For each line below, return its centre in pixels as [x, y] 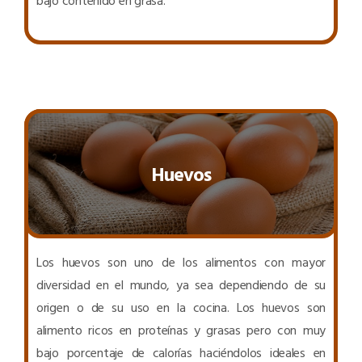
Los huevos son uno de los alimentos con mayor [181, 262]
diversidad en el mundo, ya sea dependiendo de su [181, 285]
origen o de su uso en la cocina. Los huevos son [181, 307]
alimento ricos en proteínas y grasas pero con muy [181, 330]
